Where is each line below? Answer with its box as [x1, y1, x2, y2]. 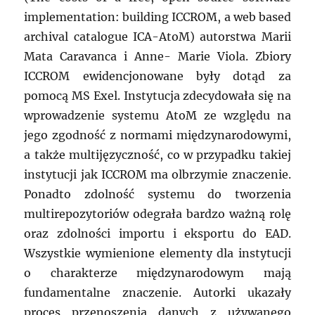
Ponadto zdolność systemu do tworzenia [24, 187, 291, 202]
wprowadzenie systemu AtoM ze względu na [24, 108, 291, 123]
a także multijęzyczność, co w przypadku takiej [24, 148, 291, 162]
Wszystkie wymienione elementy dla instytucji [24, 246, 291, 261]
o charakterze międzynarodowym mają [24, 266, 291, 281]
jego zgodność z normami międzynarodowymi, [24, 128, 291, 143]
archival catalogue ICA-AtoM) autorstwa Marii [24, 30, 291, 44]
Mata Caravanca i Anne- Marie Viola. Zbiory [24, 49, 291, 64]
